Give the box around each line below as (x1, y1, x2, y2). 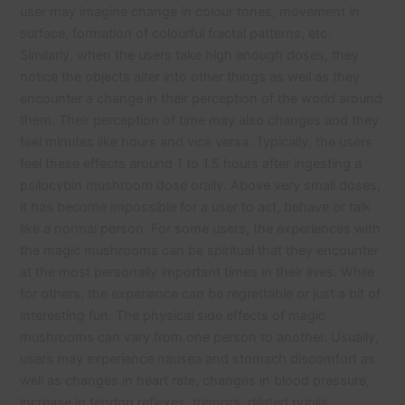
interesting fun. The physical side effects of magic (20, 306, 326, 324)
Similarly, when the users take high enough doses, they (20, 46, 360, 63)
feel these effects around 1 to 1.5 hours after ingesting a (20, 155, 363, 172)
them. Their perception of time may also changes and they (20, 111, 380, 128)
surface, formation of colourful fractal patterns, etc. (20, 24, 332, 42)
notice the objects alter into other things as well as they (20, 68, 361, 85)
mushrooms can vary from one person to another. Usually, (20, 328, 380, 345)
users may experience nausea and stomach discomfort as (20, 350, 376, 367)
